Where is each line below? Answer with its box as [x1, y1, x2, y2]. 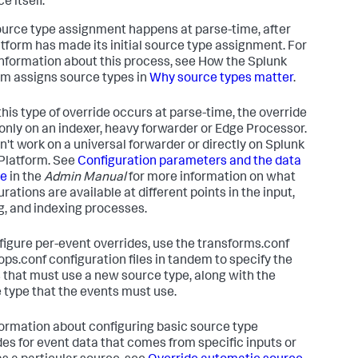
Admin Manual [44, 172, 126, 185]
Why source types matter [149, 73, 293, 86]
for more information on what [126, 172, 296, 185]
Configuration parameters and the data [78, 156, 301, 169]
